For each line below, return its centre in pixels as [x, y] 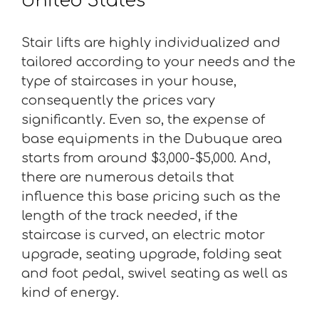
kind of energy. [70, 292]
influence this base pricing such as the [151, 196]
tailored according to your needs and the [158, 62]
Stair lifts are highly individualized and [151, 42]
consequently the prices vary [118, 100]
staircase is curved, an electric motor [143, 235]
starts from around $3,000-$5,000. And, [146, 158]
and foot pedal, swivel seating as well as [155, 273]
